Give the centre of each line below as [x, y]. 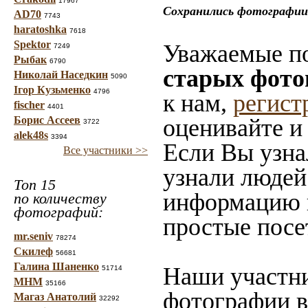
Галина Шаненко [56, 266]
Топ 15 [35, 185]
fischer [29, 105]
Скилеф [33, 251]
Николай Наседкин [61, 75]
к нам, [198, 103]
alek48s [31, 135]
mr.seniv [33, 236]
